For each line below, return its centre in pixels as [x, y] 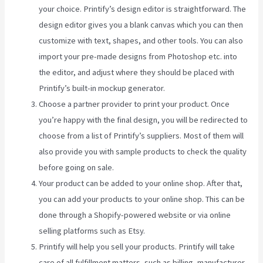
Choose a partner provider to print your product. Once [134, 104]
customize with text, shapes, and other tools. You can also [141, 41]
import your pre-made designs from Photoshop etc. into [138, 57]
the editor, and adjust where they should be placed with [137, 73]
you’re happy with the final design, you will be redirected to [144, 120]
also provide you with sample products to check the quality [143, 152]
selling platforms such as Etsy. [92, 231]
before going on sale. [77, 168]
